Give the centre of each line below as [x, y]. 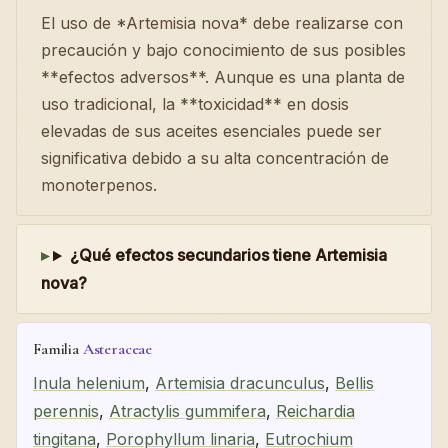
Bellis [354, 382]
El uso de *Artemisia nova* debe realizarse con [222, 23]
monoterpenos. [99, 185]
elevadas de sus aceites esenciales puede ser [211, 131]
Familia [58, 349]
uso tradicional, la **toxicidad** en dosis [195, 104]
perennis [66, 410]
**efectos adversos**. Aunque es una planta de [223, 77]
